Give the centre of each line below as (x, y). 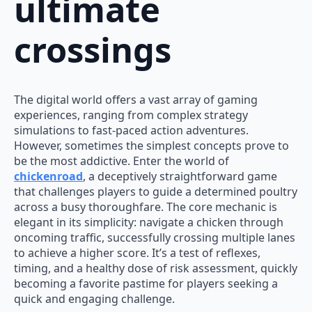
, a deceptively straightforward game (180, 177)
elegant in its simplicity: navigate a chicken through (149, 223)
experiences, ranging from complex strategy (131, 115)
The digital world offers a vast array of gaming (136, 100)
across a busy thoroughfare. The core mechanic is (146, 207)
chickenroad (48, 177)
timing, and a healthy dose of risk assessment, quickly (156, 268)
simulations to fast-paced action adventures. (131, 131)
